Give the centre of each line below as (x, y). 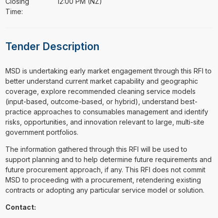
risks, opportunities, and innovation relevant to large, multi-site (105, 122)
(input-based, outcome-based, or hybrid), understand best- (101, 101)
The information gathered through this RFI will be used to (96, 149)
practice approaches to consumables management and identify (107, 112)
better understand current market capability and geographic (101, 81)
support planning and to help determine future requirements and (108, 159)
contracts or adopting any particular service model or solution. (105, 190)
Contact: (20, 207)
